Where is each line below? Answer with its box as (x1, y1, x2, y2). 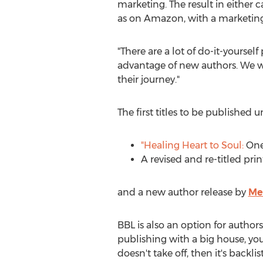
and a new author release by (117, 187, 248, 198)
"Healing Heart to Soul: (140, 140, 244, 151)
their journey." (117, 74, 180, 85)
